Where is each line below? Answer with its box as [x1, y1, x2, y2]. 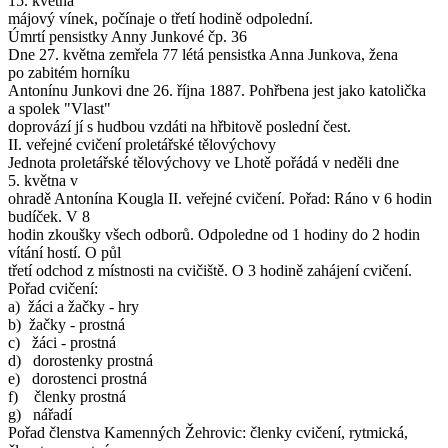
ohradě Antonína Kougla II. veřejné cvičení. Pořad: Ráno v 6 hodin [8, 189, 432, 207]
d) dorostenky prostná [8, 351, 153, 369]
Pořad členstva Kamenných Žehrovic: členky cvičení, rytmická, [8, 423, 408, 441]
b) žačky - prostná [8, 315, 125, 333]
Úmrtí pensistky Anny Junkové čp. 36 [8, 27, 247, 45]
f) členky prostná [8, 387, 126, 405]
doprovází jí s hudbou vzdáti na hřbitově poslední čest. [8, 117, 351, 135]
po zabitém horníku [8, 63, 130, 81]
